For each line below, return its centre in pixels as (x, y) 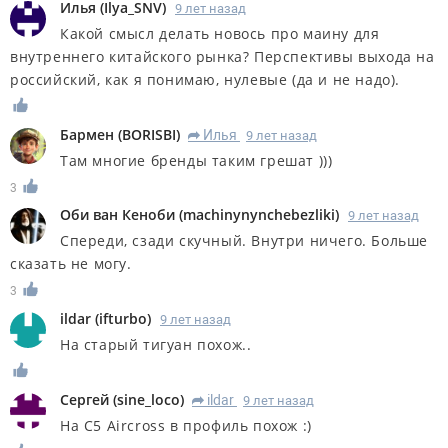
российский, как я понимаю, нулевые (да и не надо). (205, 79)
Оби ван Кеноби (117, 215)
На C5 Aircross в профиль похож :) (186, 426)
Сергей (84, 400)
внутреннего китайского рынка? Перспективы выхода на (222, 56)
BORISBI (149, 134)
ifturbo (123, 319)
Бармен (87, 134)
